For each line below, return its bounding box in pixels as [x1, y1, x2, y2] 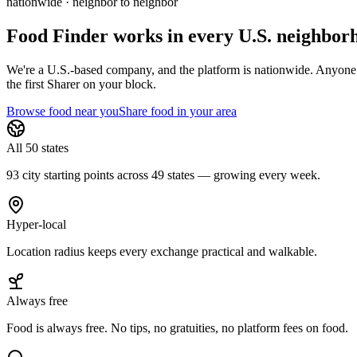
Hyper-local [6, 217, 66, 231]
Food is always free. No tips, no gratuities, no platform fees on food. [6, 320, 348, 335]
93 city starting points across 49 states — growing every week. [6, 167, 320, 182]
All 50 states [6, 140, 69, 155]
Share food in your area [119, 104, 237, 118]
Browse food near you [6, 104, 119, 118]
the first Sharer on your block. [6, 76, 156, 91]
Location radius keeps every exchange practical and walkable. [6, 244, 317, 258]
